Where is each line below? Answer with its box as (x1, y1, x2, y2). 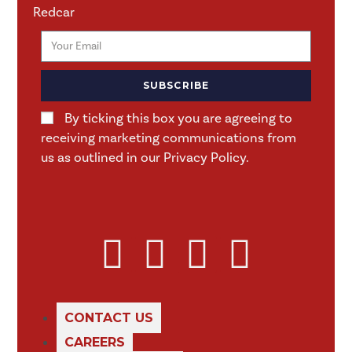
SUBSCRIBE (142, 79, 210, 91)
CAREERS (64, 335, 126, 350)
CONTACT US (64, 310, 154, 325)
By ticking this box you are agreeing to (64, 110, 293, 127)
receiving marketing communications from (41, 130, 297, 147)
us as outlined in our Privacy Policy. (41, 149, 250, 167)
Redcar (33, 4, 75, 21)
